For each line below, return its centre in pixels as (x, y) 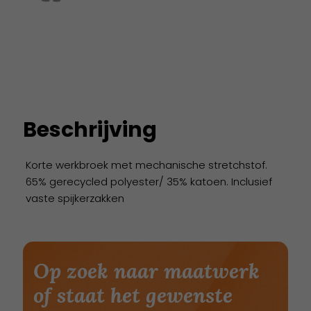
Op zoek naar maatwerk (146, 271)
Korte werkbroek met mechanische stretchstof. (146, 165)
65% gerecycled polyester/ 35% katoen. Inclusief (149, 182)
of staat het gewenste (133, 295)
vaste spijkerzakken (75, 198)
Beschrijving (90, 130)
